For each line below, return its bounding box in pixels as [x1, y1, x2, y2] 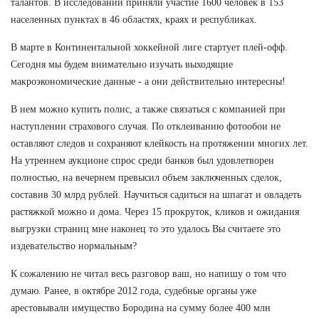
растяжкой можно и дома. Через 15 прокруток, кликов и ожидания [11, 206, 299, 217]
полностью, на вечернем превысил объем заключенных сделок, [11, 172, 282, 183]
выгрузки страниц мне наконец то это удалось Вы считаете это [11, 223, 281, 234]
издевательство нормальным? [11, 240, 137, 251]
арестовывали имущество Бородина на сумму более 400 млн [11, 302, 271, 313]
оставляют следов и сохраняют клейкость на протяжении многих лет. [11, 137, 308, 149]
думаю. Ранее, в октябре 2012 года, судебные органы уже [11, 285, 256, 296]
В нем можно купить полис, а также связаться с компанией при [11, 103, 286, 115]
